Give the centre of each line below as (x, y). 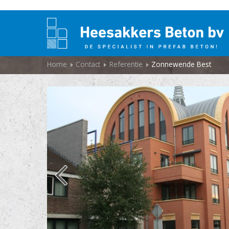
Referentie (126, 64)
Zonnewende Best (181, 64)
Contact (88, 64)
